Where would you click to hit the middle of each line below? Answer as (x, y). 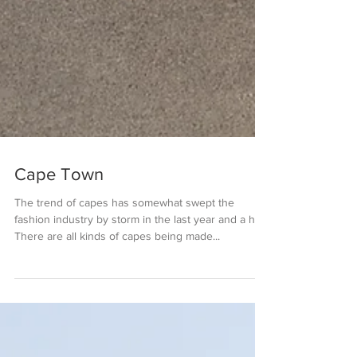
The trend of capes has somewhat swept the (124, 233)
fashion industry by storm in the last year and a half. (141, 250)
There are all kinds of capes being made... (117, 267)
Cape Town (59, 205)
